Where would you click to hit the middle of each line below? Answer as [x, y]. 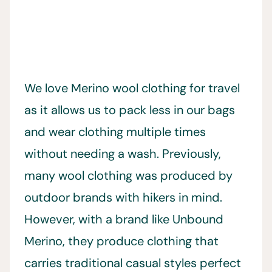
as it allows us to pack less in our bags [130, 110]
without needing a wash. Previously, [123, 154]
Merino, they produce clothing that [121, 241]
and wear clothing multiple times [115, 132]
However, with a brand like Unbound [124, 219]
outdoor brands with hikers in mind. [123, 198]
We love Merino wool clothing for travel [132, 88]
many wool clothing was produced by [128, 176]
